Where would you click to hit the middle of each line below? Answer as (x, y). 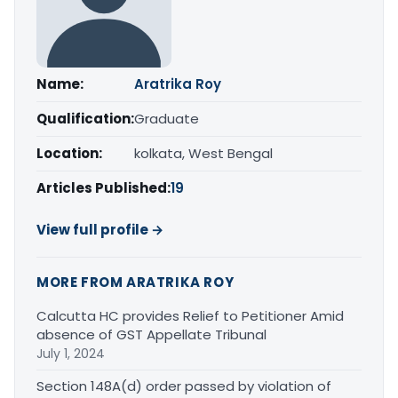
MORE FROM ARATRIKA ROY (135, 282)
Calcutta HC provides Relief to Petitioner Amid (190, 316)
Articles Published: (103, 188)
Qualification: (85, 119)
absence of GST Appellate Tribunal (151, 334)
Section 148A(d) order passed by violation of (184, 386)
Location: (69, 153)
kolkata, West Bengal (203, 153)
